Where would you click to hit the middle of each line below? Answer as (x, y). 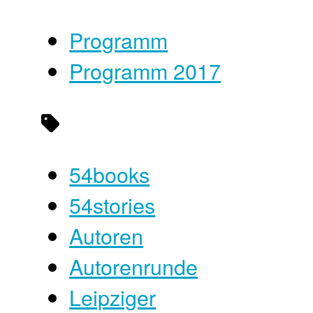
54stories (112, 205)
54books (110, 174)
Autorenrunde (134, 267)
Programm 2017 (145, 70)
